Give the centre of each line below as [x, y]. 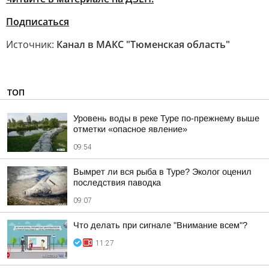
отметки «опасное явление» [130, 129]
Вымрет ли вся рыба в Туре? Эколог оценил [162, 172]
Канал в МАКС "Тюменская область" [143, 44]
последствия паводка [117, 183]
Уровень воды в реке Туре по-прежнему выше [166, 118]
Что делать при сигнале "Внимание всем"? [160, 225]
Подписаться [38, 22]
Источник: [31, 44]
